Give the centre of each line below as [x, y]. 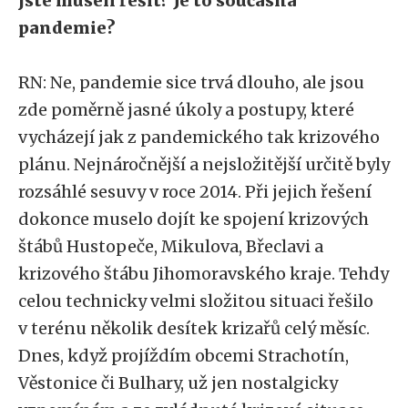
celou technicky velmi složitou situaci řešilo [196, 301]
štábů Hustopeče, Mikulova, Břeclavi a [171, 246]
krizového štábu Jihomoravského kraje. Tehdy [204, 274]
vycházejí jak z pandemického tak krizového [199, 137]
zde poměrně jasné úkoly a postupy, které [186, 110]
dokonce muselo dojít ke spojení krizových [194, 219]
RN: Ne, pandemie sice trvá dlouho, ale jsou [191, 82]
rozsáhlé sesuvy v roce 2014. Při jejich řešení [195, 192]
